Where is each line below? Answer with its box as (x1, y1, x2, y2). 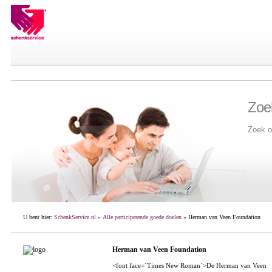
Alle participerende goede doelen (102, 214, 182, 220)
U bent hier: (22, 214, 54, 220)
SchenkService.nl (53, 214, 96, 220)
